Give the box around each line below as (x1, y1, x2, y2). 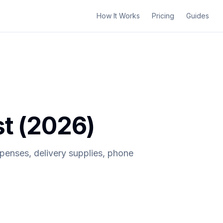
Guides (186, 11, 209, 20)
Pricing (152, 11, 174, 20)
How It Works (97, 11, 140, 20)
